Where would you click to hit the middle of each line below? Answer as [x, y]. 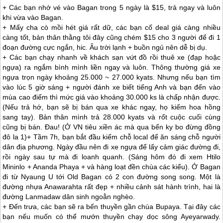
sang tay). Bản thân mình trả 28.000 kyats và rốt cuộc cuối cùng [111, 117]
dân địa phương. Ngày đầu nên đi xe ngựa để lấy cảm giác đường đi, [111, 147]
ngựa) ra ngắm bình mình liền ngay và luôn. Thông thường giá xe [111, 67]
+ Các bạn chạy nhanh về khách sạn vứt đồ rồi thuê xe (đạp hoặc [111, 57]
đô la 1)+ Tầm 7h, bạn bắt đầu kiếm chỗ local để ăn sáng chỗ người [111, 137]
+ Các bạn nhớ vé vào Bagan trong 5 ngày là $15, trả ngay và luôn [111, 8]
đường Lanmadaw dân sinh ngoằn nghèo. [69, 197]
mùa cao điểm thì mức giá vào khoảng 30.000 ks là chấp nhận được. [111, 97]
